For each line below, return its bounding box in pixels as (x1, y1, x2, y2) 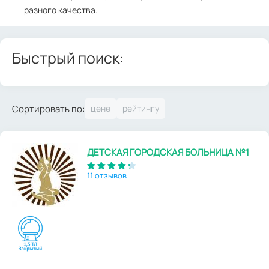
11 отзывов (87, 170, 127, 181)
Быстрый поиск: (12, 47, 124, 68)
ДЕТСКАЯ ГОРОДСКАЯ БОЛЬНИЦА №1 (87, 146, 249, 159)
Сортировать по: (12, 102, 85, 115)
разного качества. (24, 4, 98, 16)
